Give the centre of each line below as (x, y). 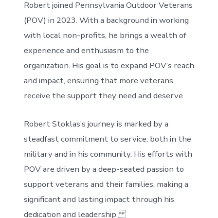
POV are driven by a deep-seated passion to (104, 169)
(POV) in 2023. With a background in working (106, 20)
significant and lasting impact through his (99, 199)
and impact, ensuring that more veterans (98, 81)
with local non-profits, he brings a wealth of (105, 36)
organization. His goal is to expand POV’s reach (109, 66)
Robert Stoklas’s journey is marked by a (96, 124)
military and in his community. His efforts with (108, 154)
